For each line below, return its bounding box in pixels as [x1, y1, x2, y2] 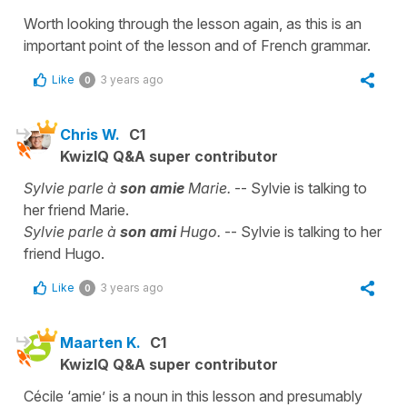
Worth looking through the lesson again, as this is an [24, 14, 362, 33]
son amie [116, 178, 184, 197]
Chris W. [60, 124, 120, 144]
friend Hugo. [24, 243, 104, 263]
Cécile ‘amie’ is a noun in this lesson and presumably [24, 386, 362, 405]
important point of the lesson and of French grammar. [24, 35, 371, 55]
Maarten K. [60, 333, 141, 352]
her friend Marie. [24, 200, 129, 219]
